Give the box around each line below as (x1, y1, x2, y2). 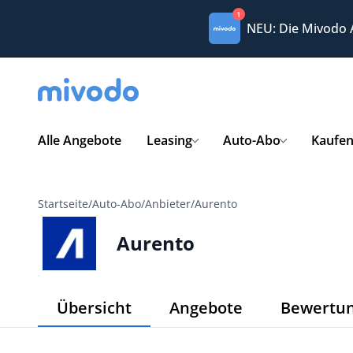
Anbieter (145, 196, 191, 211)
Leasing (147, 132, 192, 149)
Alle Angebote (38, 132, 121, 149)
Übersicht (57, 297, 132, 318)
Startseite (38, 196, 88, 211)
